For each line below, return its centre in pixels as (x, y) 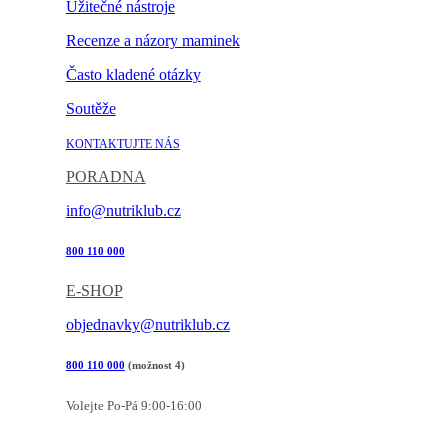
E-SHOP (94, 291)
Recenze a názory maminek (152, 41)
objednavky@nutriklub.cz (147, 325)
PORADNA (105, 177)
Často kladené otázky (133, 75)
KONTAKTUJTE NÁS (122, 144)
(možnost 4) (154, 365)
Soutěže (90, 109)
